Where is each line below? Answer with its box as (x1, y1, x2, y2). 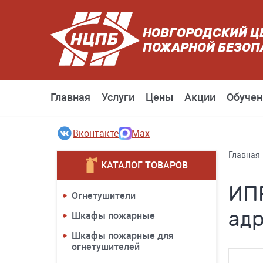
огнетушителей (72, 241, 140, 252)
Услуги (102, 91, 134, 103)
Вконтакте (73, 127, 119, 139)
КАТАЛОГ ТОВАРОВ (100, 159, 188, 171)
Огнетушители (72, 190, 136, 201)
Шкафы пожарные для (72, 230, 174, 241)
